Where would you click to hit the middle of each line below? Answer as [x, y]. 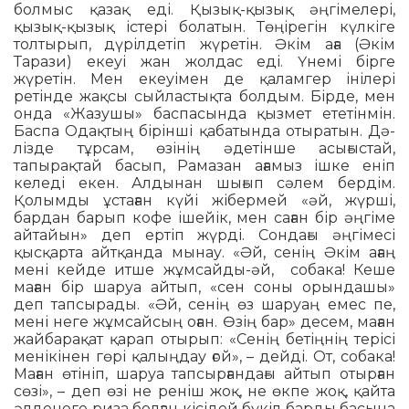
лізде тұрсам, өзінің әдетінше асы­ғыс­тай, [204, 149]
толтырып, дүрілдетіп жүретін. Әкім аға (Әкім [204, 45]
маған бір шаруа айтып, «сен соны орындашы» [204, 288]
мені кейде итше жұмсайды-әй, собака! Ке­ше [204, 270]
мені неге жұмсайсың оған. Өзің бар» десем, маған [204, 322]
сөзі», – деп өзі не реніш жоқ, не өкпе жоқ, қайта [204, 392]
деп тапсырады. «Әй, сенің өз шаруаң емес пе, [204, 305]
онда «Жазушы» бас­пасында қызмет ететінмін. [204, 114]
